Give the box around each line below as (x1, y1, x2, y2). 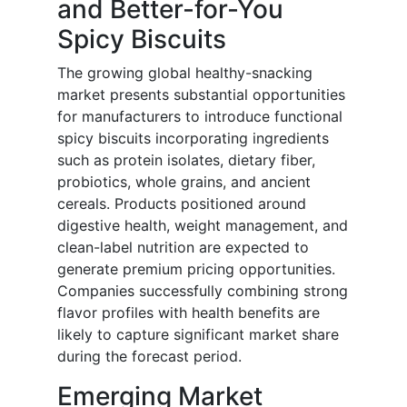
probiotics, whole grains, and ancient (57, 173, 311, 192)
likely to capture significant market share (57, 325, 339, 344)
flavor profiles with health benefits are (57, 303, 320, 323)
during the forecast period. (57, 347, 242, 366)
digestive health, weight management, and (57, 216, 348, 235)
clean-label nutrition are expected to (57, 238, 309, 257)
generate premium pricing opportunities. (57, 260, 335, 279)
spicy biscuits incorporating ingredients (57, 129, 329, 148)
